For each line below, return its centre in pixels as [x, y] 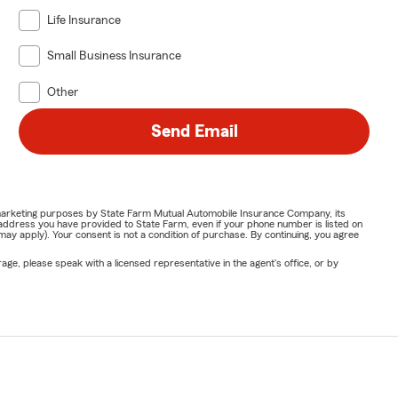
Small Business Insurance [115, 56]
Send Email [194, 132]
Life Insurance [84, 20]
